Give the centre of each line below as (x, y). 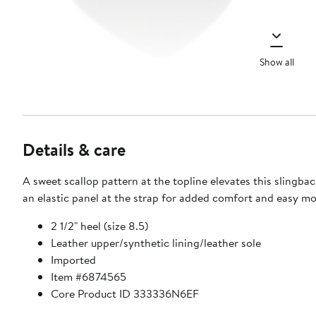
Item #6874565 (89, 277)
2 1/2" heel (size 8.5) (99, 226)
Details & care (74, 150)
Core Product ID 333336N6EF (125, 294)
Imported (73, 260)
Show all (276, 62)
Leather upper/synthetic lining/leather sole (156, 243)
